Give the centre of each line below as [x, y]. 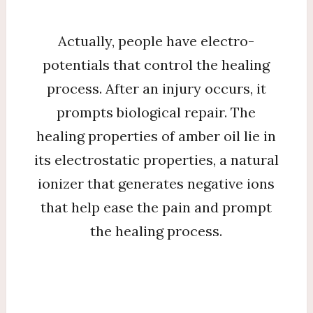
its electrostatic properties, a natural [156, 160]
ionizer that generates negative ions [156, 183]
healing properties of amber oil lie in [156, 136]
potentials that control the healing [156, 65]
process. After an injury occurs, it [156, 88]
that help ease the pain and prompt [156, 207]
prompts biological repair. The [156, 112]
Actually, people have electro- [156, 41]
